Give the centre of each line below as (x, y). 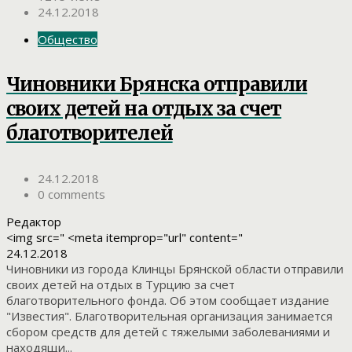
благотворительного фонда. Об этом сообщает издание (168, 301)
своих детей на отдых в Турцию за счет (121, 285)
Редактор (34, 222)
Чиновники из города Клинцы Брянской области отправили (175, 269)
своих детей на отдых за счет (144, 109)
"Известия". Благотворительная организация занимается (169, 316)
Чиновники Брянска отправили (157, 85)
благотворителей (90, 134)
